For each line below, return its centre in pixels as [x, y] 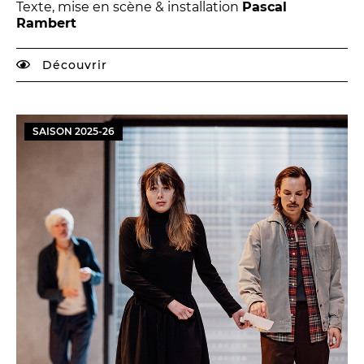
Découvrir [73, 65]
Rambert [46, 24]
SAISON [54, 132]
